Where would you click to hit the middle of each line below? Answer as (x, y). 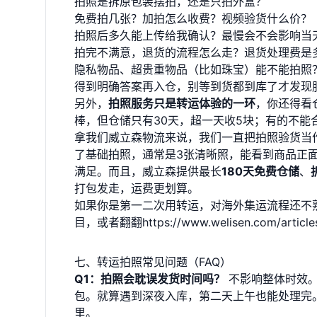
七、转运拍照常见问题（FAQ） (153, 262)
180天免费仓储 (260, 171)
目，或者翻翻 (108, 222)
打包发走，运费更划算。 (137, 188)
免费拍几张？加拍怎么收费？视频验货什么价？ (193, 18)
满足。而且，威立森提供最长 (148, 171)
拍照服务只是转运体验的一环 (182, 103)
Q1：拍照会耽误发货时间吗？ (150, 279)
